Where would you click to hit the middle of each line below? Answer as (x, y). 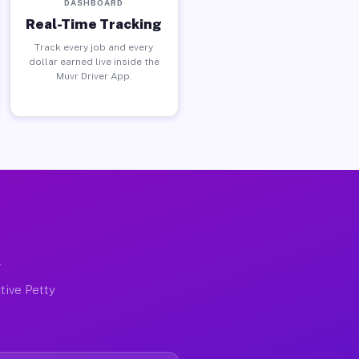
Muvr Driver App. (94, 76)
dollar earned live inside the (94, 61)
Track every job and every (94, 47)
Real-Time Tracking (94, 24)
